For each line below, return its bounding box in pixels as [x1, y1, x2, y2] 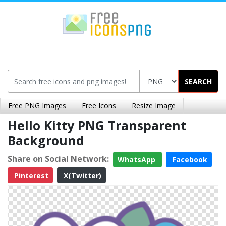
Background [8, 132, 84, 149]
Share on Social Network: [8, 153, 109, 164]
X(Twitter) [62, 171, 101, 180]
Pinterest [12, 171, 48, 180]
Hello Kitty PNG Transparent [8, 117, 186, 134]
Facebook [171, 155, 207, 164]
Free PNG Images [8, 101, 66, 110]
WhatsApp [118, 155, 157, 164]
